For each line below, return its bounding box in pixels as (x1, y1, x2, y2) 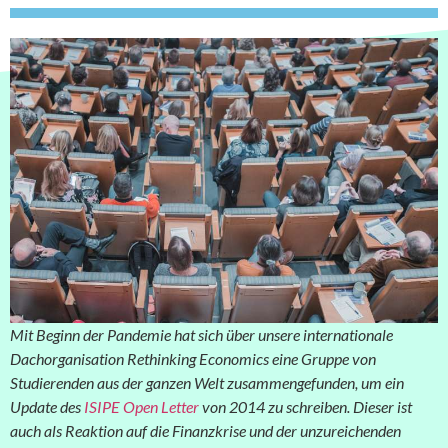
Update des (10, 397, 84, 416)
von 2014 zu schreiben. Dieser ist (199, 397, 412, 416)
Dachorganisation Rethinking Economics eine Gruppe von (10, 349, 376, 368)
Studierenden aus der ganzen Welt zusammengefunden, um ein (10, 373, 404, 392)
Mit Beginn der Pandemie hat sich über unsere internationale (10, 325, 393, 344)
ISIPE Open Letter (84, 397, 199, 416)
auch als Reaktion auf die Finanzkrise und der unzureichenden (10, 421, 401, 440)
